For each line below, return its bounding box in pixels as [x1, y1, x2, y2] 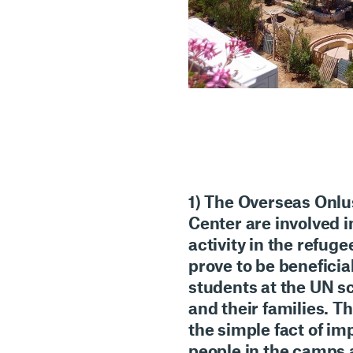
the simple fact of [188, 319, 323, 340]
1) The [188, 191, 238, 212]
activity [188, 234, 246, 255]
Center [188, 213, 242, 233]
